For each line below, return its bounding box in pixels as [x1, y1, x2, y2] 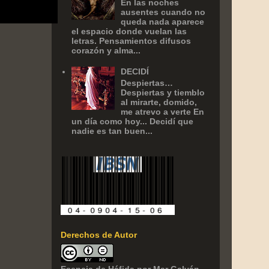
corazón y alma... [71, 45, 141, 55]
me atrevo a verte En [121, 107, 205, 117]
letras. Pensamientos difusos [71, 35, 191, 46]
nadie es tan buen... [71, 126, 153, 136]
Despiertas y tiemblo [121, 88, 205, 98]
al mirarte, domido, [121, 97, 198, 107]
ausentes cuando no [121, 7, 206, 17]
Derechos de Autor [61, 229, 137, 240]
